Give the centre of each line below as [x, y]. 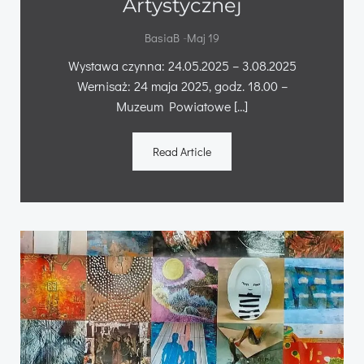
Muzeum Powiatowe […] [182, 106]
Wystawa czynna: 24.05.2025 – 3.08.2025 [182, 65]
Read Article [182, 151]
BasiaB [162, 37]
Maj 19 [203, 37]
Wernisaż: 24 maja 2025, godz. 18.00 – [182, 85]
